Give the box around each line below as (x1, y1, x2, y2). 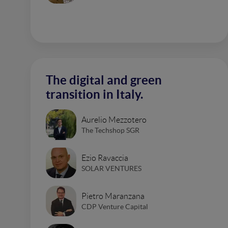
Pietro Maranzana (81, 191, 145, 201)
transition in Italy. (46, 88, 143, 101)
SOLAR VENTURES (81, 164, 141, 173)
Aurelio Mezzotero (81, 115, 147, 124)
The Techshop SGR (81, 126, 139, 134)
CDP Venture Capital (81, 202, 148, 211)
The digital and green (46, 73, 162, 87)
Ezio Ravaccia (81, 153, 128, 162)
